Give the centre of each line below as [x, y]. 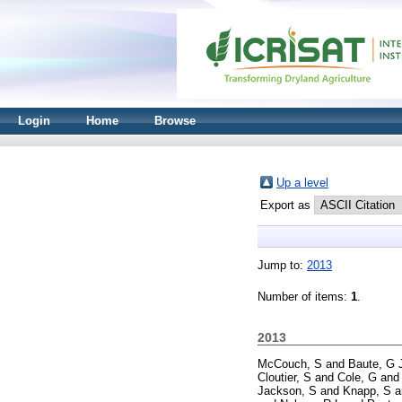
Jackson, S [287, 390]
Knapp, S [367, 390]
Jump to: [282, 265]
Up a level [302, 183]
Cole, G [357, 377]
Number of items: [304, 297]
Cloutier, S [284, 377]
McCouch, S [290, 363]
